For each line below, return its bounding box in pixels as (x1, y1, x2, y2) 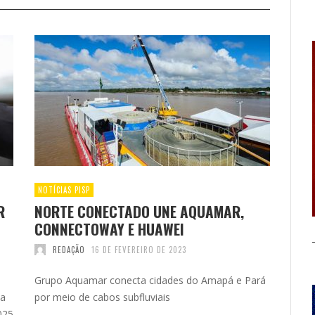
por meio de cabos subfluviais (34, 290, 170, 304)
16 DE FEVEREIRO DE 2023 (91, 243, 186, 255)
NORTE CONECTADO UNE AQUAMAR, (34, 200, 244, 222)
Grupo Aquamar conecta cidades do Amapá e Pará (34, 273, 266, 287)
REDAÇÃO (52, 243, 85, 255)
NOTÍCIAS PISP (38, 184, 90, 195)
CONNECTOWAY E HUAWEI (34, 217, 184, 240)
